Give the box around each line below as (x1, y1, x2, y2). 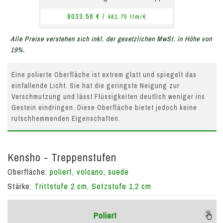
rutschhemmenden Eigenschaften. (11, 113, 120, 123)
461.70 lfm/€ (108, 12, 146, 21)
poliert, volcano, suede (50, 166, 129, 177)
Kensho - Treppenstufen (7, 149, 116, 165)
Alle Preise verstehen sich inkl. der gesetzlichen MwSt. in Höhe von (10, 34, 212, 43)
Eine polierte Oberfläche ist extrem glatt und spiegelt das (11, 70, 197, 79)
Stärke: (7, 180, 34, 192)
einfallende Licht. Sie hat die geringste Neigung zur (11, 81, 180, 90)
